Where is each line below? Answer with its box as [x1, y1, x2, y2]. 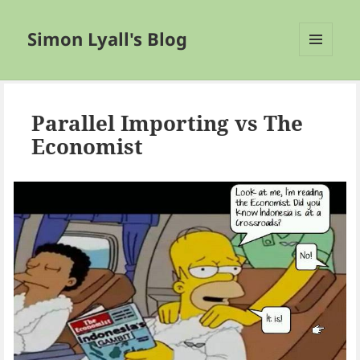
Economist [31, 131, 143, 161]
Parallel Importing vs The [31, 108, 303, 137]
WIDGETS [299, 83, 345, 97]
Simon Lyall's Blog [27, 27, 188, 51]
